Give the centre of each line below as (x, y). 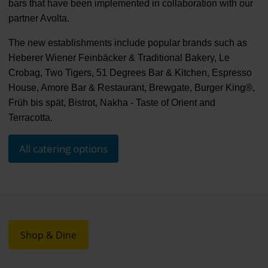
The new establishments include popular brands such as (127, 42)
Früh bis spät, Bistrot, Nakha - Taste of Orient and (112, 102)
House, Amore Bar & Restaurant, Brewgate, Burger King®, (131, 87)
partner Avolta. (39, 18)
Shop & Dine (48, 235)
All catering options (63, 148)
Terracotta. (30, 117)
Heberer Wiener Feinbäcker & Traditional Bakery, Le (119, 57)
